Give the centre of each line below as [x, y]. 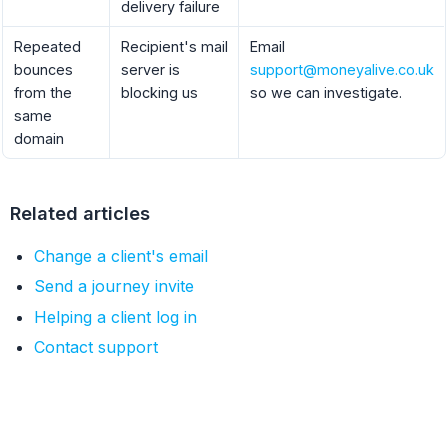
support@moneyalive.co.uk [341, 69]
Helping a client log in [116, 316]
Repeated [47, 46]
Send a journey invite [114, 286]
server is [150, 69]
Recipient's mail [174, 46]
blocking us [159, 92]
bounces [43, 69]
